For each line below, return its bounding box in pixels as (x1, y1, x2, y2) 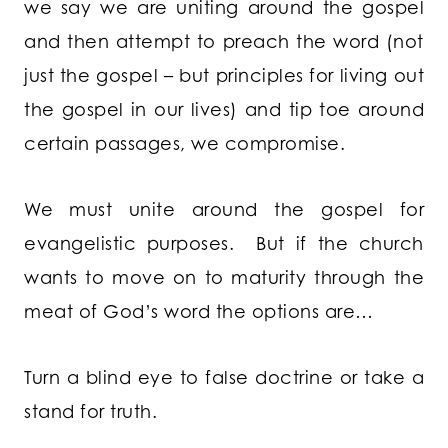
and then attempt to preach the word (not (24, 30, 424, 53)
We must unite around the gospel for (24, 198, 424, 221)
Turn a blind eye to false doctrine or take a (24, 366, 424, 389)
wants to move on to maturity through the (24, 266, 424, 289)
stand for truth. (24, 400, 157, 423)
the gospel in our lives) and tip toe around (24, 98, 424, 121)
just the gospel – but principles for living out (24, 64, 424, 87)
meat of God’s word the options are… (24, 300, 374, 323)
